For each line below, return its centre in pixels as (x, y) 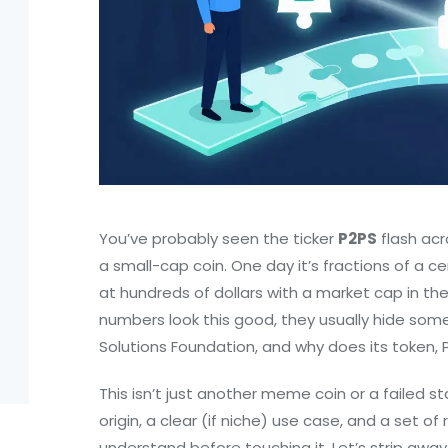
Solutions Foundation (177, 347)
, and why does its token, (348, 347)
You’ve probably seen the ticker (218, 239)
